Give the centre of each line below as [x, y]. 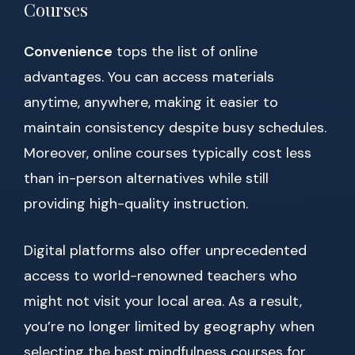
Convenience [68, 52]
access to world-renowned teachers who [160, 276]
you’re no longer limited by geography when [169, 327]
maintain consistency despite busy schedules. [175, 128]
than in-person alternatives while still [146, 179]
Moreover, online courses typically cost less [168, 153]
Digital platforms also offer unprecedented [165, 251]
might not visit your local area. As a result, [163, 302]
